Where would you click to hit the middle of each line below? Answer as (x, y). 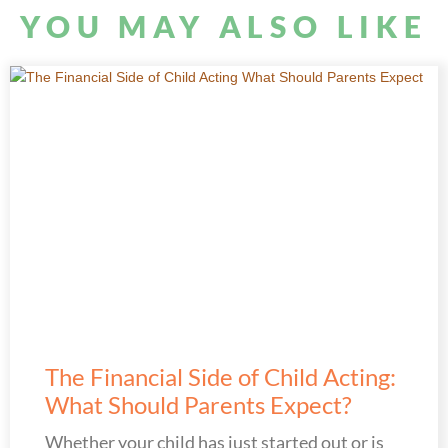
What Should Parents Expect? (198, 404)
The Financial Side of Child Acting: (220, 376)
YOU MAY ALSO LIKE (224, 25)
